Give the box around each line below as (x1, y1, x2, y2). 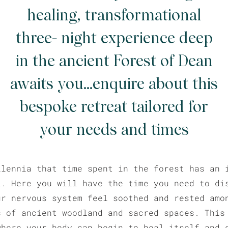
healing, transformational (26, 6, 202, 24)
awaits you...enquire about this (10, 75, 218, 93)
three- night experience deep (15, 29, 213, 47)
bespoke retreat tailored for (20, 98, 208, 116)
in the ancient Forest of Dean (15, 52, 213, 70)
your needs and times (39, 121, 189, 139)
